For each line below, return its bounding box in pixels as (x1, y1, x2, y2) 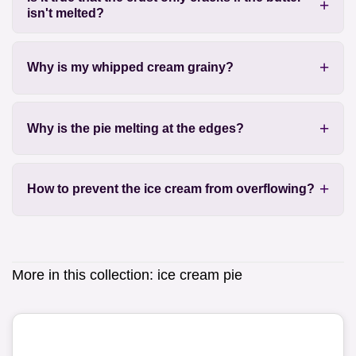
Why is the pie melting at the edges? (26, 121, 244, 135)
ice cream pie (157, 267, 242, 284)
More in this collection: (12, 267, 157, 284)
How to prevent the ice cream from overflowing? (26, 182, 315, 196)
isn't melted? (26, 6, 104, 21)
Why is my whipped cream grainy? (26, 60, 234, 75)
